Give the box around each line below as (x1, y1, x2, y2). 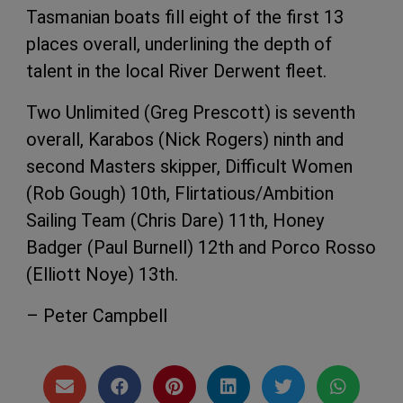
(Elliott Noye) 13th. (26, 264, 178, 286)
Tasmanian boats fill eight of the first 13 (26, 6, 344, 29)
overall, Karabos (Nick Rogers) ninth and (26, 129, 344, 151)
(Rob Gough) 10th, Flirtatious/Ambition (26, 183, 334, 205)
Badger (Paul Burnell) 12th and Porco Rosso (26, 237, 376, 259)
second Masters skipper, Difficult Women (26, 156, 353, 178)
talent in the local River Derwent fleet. (26, 60, 327, 83)
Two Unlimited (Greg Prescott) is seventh (26, 102, 355, 124)
